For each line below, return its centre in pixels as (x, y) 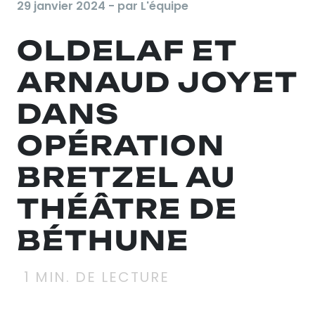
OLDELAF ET (127, 50)
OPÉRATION (121, 145)
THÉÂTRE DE (127, 208)
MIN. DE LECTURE (100, 277)
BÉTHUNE (103, 240)
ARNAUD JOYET (157, 82)
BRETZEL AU (126, 176)
